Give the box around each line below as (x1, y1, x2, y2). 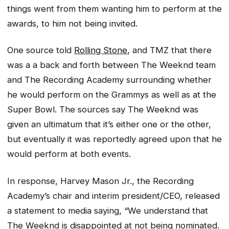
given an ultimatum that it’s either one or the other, (7, 119, 211, 130)
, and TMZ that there (127, 45, 212, 56)
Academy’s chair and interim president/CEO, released (7, 190, 220, 201)
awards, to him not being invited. (7, 18, 138, 29)
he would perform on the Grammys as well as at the (7, 89, 216, 100)
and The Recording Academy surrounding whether (7, 75, 212, 85)
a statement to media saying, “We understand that (7, 205, 208, 216)
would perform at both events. (7, 149, 131, 159)
